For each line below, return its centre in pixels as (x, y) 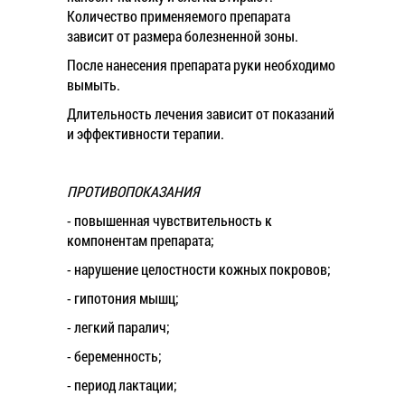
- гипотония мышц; (123, 298)
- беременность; (114, 356)
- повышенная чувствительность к (170, 220)
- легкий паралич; (118, 327)
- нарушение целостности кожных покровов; (199, 269)
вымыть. (94, 85)
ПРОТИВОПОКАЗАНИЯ (133, 191)
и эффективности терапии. (146, 133)
